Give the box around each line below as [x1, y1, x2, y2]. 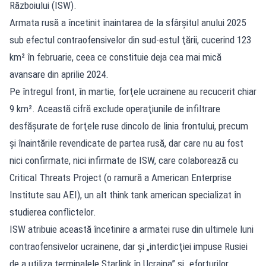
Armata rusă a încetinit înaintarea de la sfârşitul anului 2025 [9, 16, 246, 28]
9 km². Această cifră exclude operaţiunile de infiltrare [9, 102, 220, 115]
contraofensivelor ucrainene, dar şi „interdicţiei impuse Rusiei [9, 240, 248, 252]
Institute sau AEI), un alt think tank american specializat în [9, 188, 241, 201]
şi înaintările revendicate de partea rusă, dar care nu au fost [9, 137, 243, 149]
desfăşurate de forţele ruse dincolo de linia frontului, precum [9, 119, 248, 132]
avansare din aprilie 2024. [9, 68, 109, 80]
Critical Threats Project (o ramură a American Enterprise [9, 171, 232, 183]
